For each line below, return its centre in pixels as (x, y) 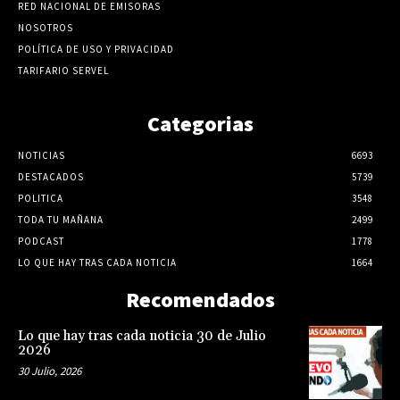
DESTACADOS (51, 176)
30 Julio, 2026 (50, 371)
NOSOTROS (46, 27)
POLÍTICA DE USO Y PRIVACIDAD (96, 49)
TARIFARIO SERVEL (63, 70)
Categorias (200, 123)
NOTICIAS (42, 155)
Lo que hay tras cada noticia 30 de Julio (142, 336)
